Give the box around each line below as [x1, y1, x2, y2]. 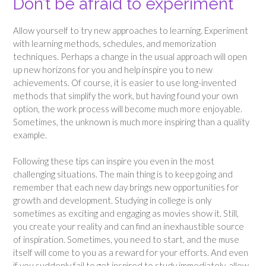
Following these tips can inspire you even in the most [13, 156, 214, 167]
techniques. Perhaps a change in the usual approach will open [13, 50, 247, 62]
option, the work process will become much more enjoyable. [13, 103, 242, 114]
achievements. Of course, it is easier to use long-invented [13, 77, 236, 88]
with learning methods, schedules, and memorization [13, 37, 216, 49]
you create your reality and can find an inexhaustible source [13, 221, 244, 232]
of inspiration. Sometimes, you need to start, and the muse [13, 234, 239, 245]
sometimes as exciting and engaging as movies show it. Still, [13, 208, 239, 219]
